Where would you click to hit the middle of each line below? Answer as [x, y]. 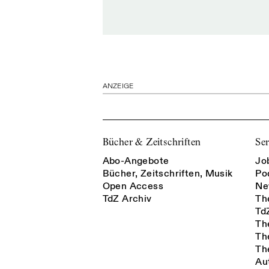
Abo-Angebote [136, 161]
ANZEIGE [118, 86]
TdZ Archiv [127, 198]
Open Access [133, 186]
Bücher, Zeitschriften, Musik [168, 173]
